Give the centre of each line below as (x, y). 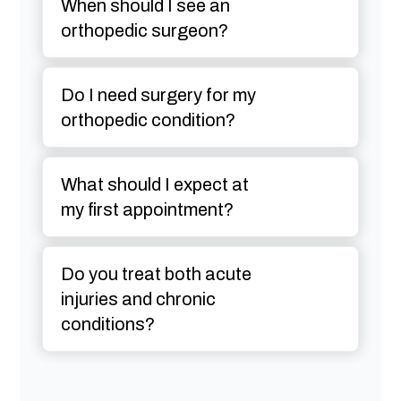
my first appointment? (147, 210)
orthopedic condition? (148, 120)
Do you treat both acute (156, 274)
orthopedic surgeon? (144, 31)
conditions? (107, 324)
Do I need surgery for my (158, 95)
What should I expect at (154, 185)
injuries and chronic (138, 299)
